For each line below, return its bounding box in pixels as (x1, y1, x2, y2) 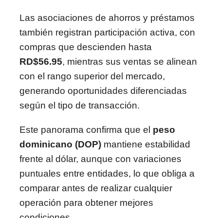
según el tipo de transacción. (19, 100, 140, 110)
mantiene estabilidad (101, 139, 190, 149)
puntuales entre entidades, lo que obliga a (19, 168, 195, 179)
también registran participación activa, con (19, 27, 195, 37)
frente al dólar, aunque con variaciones (19, 154, 182, 164)
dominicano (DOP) (19, 139, 101, 149)
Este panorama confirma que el (19, 125, 153, 135)
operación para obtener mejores (19, 198, 153, 208)
